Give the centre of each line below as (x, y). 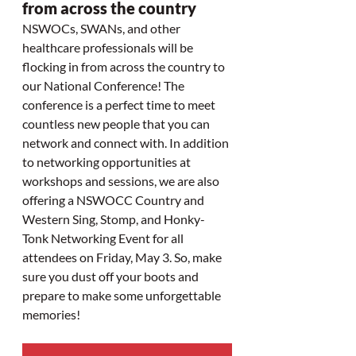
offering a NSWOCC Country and (114, 199)
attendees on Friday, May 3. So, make (123, 257)
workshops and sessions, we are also (122, 180)
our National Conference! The (104, 85)
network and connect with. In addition (127, 142)
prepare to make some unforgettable (123, 295)
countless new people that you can (117, 123)
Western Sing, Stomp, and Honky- (114, 219)
